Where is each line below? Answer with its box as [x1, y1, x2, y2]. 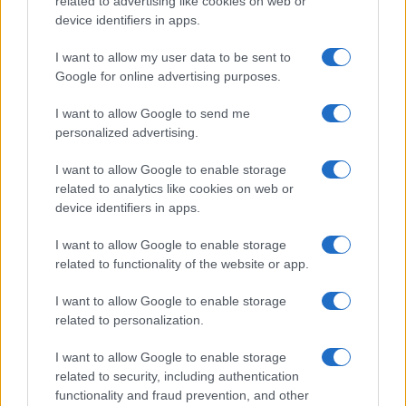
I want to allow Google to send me [55, 106, 250, 121]
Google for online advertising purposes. [55, 69, 281, 83]
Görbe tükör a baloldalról [225, 199, 348, 214]
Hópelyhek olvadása [27, 373, 160, 392]
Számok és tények [27, 243, 144, 262]
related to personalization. [55, 313, 204, 327]
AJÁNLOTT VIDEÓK [27, 123, 131, 140]
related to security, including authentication [55, 369, 299, 383]
